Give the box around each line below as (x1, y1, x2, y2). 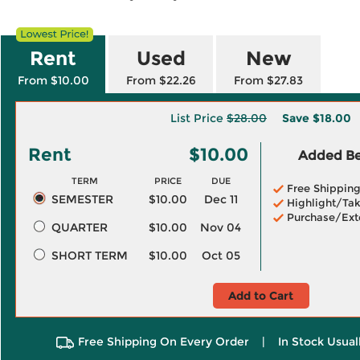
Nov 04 (200, 220, 241, 235)
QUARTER (51, 220, 108, 235)
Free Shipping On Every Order (77, 334, 249, 349)
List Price (170, 111, 227, 125)
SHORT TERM (51, 248, 128, 263)
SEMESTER (51, 192, 113, 207)
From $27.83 (234, 73, 303, 88)
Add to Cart (228, 288, 293, 303)
